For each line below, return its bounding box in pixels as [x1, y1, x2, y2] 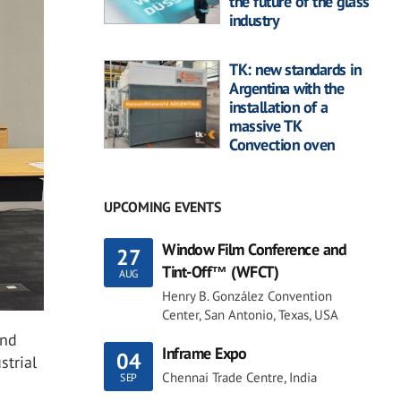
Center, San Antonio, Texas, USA [162, 306, 338, 324]
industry [229, 10, 278, 31]
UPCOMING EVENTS [104, 198, 221, 217]
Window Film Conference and [162, 239, 346, 260]
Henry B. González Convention [162, 287, 332, 305]
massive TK [229, 115, 301, 137]
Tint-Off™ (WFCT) [162, 261, 278, 283]
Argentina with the [229, 78, 344, 99]
